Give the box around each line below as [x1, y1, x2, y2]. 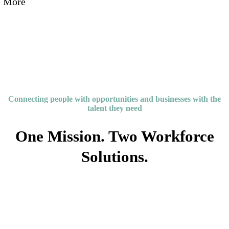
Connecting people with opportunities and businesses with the [8, 94, 221, 103]
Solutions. [81, 147, 148, 166]
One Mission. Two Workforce [15, 127, 214, 145]
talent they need [87, 103, 142, 112]
